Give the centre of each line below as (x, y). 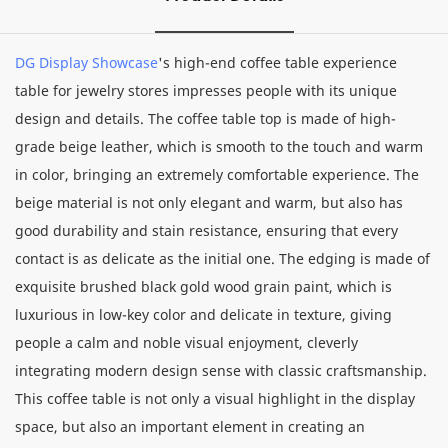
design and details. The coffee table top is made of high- (205, 118)
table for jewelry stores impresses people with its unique (206, 90)
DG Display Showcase (86, 62)
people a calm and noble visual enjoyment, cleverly (186, 342)
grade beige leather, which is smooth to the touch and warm (219, 146)
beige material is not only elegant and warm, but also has (209, 202)
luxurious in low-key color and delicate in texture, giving (203, 314)
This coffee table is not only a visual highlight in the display (215, 398)
